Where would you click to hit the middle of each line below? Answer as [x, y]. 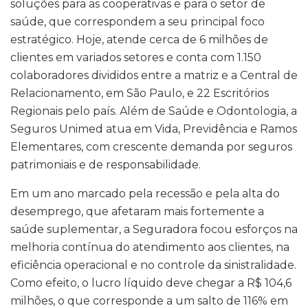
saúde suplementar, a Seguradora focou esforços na [154, 230]
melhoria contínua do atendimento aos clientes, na [150, 247]
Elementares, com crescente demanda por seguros [151, 147]
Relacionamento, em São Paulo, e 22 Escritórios [140, 93]
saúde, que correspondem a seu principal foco [137, 22]
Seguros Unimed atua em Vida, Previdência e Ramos [154, 129]
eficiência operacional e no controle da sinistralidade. [153, 265]
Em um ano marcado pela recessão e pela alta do [145, 194]
